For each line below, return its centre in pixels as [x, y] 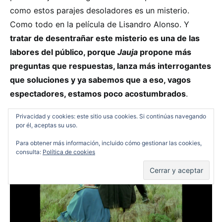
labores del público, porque [64, 52]
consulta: [29, 152]
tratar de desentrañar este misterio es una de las [105, 38]
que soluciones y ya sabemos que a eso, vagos [100, 80]
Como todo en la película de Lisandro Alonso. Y [100, 25]
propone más [165, 52]
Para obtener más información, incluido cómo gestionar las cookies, [109, 143]
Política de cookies [69, 152]
